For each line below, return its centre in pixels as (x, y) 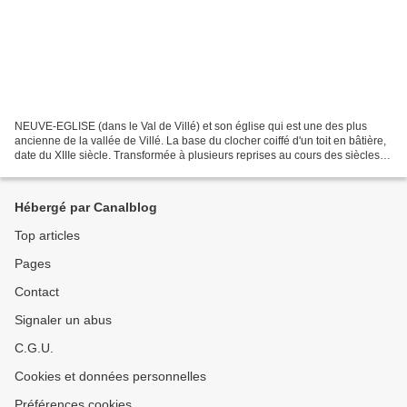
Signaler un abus (63, 320)
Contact (37, 292)
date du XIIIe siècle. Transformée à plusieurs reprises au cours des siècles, (199, 155)
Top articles (47, 235)
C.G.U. (34, 348)
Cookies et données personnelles (110, 376)
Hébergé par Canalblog (86, 207)
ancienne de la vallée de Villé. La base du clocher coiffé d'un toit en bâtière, (200, 140)
